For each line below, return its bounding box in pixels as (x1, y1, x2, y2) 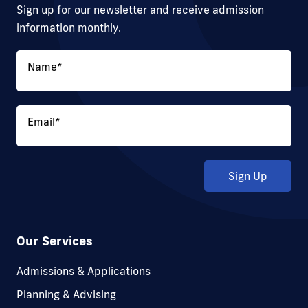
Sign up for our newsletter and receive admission (16, 3, 264, 17)
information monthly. (16, 21, 121, 35)
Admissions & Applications (16, 264, 151, 278)
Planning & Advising (16, 287, 116, 302)
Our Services (16, 232, 93, 250)
